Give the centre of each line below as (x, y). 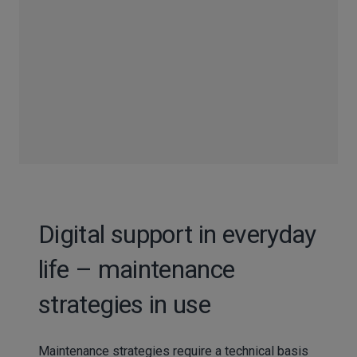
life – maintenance (137, 269)
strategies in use (125, 304)
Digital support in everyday (177, 234)
